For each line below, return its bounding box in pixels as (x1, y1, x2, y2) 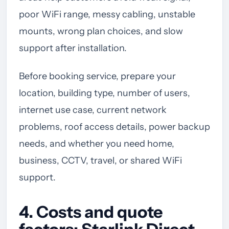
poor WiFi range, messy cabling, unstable (19, 8, 195, 20)
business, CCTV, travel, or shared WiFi (19, 154, 182, 166)
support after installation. (19, 42, 127, 54)
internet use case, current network (19, 104, 167, 116)
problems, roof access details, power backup (19, 121, 210, 132)
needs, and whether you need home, (19, 138, 174, 149)
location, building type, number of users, (19, 87, 190, 99)
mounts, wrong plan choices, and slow (19, 25, 183, 37)
